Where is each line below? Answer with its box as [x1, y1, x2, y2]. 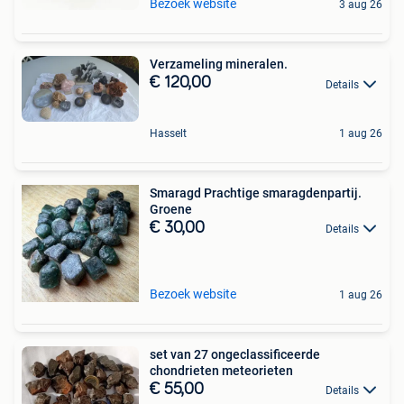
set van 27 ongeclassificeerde [150, 346, 320, 362]
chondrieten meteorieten [150, 363, 293, 378]
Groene [150, 201, 192, 216]
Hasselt [150, 126, 187, 140]
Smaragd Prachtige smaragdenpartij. [150, 185, 362, 200]
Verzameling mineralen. [150, 57, 288, 72]
